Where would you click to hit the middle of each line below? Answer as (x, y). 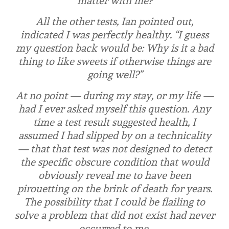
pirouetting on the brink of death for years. (114, 188)
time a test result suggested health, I (114, 122)
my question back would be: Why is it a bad (114, 48)
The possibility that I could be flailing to (114, 202)
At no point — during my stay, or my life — (114, 95)
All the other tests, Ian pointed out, (114, 21)
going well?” (114, 74)
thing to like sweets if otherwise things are (114, 61)
